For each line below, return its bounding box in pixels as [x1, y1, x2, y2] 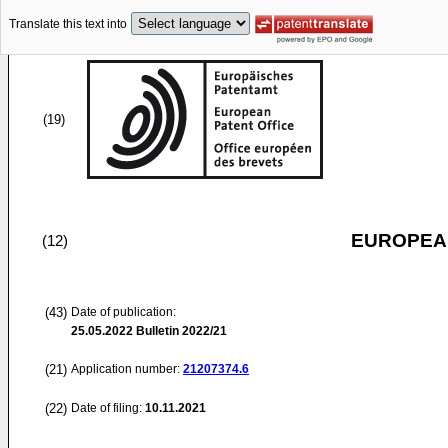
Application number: [71, 362, 183, 376]
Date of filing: [71, 401, 142, 415]
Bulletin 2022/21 [133, 324, 227, 338]
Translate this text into [9, 17, 127, 32]
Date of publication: [71, 305, 176, 319]
